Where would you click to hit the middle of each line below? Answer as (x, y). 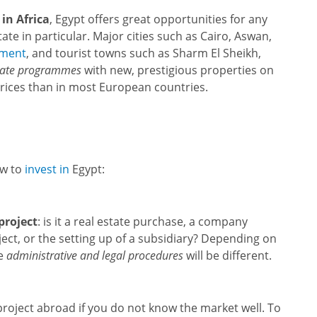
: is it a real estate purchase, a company (143, 221)
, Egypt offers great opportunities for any (158, 19)
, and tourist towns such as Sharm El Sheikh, (144, 53)
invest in (47, 169)
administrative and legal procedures (95, 255)
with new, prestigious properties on (178, 70)
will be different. (227, 255)
